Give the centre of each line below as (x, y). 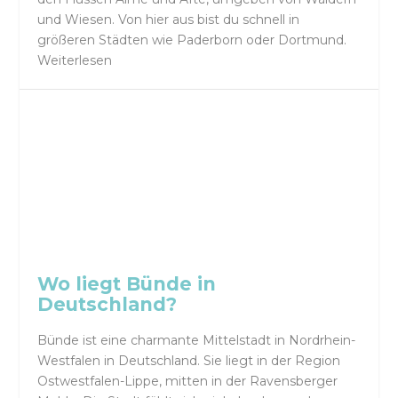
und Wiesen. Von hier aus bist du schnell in (169, 19)
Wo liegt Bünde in (127, 284)
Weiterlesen (75, 60)
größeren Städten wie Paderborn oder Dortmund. (192, 40)
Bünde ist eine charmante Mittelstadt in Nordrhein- (197, 340)
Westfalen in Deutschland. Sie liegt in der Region (189, 360)
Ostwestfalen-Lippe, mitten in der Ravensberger (188, 381)
